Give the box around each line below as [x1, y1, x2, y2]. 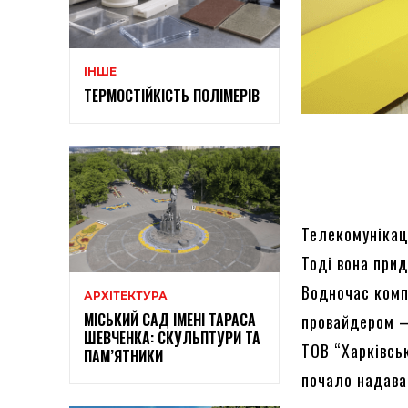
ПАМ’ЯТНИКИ [84, 344, 163, 367]
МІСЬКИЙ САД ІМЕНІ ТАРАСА [84, 308, 256, 331]
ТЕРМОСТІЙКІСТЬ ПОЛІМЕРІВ [84, 85, 260, 107]
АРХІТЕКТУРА [84, 288, 168, 302]
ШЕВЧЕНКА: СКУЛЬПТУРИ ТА [84, 326, 260, 349]
